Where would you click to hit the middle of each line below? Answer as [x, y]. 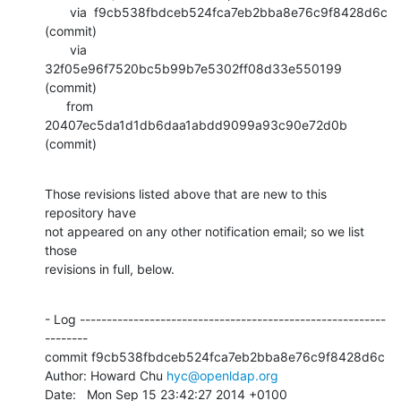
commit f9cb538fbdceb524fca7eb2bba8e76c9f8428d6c [215, 356]
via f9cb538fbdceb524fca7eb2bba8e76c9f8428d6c [57, 12]
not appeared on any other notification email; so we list [205, 231]
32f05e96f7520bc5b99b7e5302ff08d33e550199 [193, 68]
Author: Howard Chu [106, 375]
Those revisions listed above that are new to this [186, 193]
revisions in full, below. [110, 269]
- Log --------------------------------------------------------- [215, 319]
